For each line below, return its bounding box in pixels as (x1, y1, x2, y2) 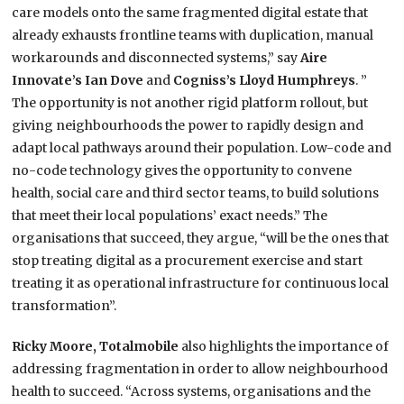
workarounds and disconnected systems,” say (12, 50, 301, 67)
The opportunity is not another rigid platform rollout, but (12, 95, 369, 112)
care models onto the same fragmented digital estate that (12, 5, 369, 22)
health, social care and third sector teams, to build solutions (12, 185, 380, 202)
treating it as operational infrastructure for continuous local (12, 275, 390, 292)
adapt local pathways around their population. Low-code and (12, 140, 392, 157)
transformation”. (12, 298, 117, 315)
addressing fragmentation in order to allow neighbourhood (12, 361, 389, 378)
